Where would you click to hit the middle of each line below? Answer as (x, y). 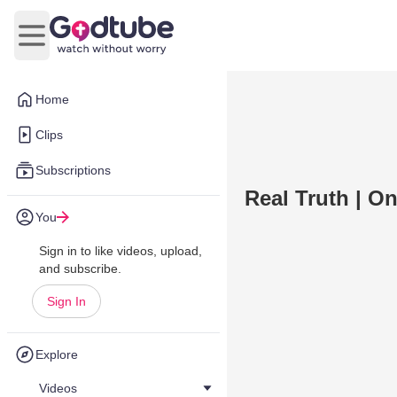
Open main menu (85, 44)
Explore (57, 354)
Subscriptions (73, 170)
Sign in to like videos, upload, (121, 251)
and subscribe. (80, 269)
